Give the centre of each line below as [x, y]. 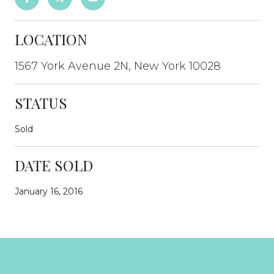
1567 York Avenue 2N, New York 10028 [118, 66]
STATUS [41, 103]
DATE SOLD [54, 165]
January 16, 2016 [49, 191]
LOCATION [51, 39]
